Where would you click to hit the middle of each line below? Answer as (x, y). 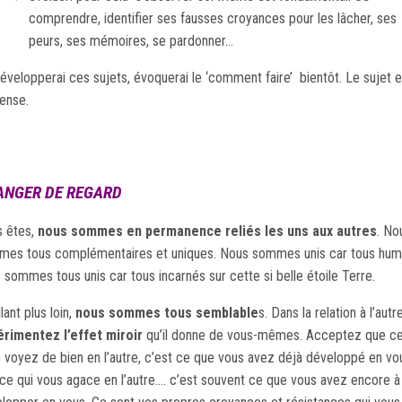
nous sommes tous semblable (167, 313)
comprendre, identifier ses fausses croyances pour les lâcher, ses (213, 18)
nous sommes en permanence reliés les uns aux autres (207, 232)
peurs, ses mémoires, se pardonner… (131, 40)
